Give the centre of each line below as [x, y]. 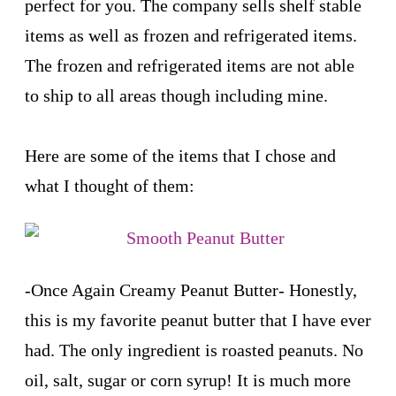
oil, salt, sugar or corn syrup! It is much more [188, 380]
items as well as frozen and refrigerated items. [191, 35]
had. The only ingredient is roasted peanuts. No [194, 350]
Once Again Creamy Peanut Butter [155, 289]
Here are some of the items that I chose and [180, 155]
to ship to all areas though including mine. [176, 95]
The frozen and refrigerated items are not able [190, 65]
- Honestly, [318, 289]
